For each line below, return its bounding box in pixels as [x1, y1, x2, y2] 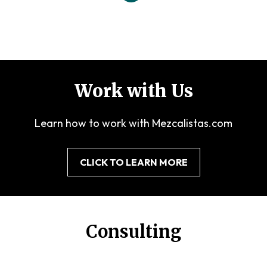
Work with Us [74, 80, 193, 103]
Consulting [85, 221, 182, 243]
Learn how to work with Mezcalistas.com [35, 116, 232, 131]
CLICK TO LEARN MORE [79, 156, 188, 169]
